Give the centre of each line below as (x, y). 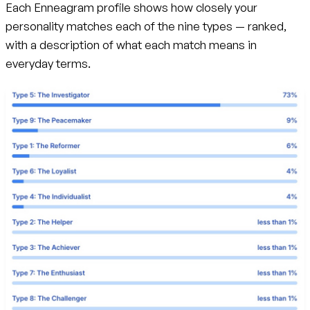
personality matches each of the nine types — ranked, (146, 26)
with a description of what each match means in (131, 44)
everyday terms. (48, 63)
